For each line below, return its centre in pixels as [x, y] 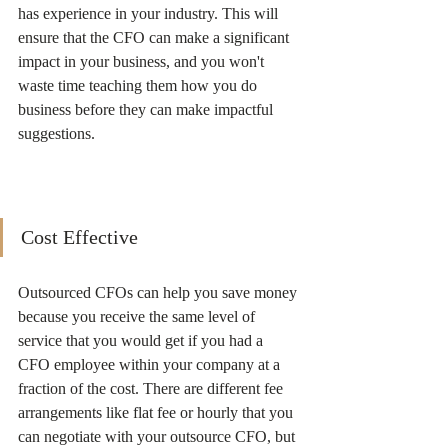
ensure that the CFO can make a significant [155, 37]
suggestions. [58, 133]
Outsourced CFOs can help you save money [159, 292]
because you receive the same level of [138, 316]
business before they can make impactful [147, 109]
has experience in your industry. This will [150, 13]
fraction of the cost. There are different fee [152, 388]
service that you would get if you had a [142, 340]
